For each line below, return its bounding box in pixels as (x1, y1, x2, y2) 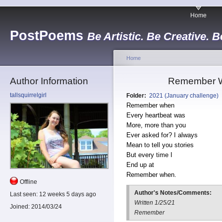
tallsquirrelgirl (10, 92, 47, 99)
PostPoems (10, 28, 83, 43)
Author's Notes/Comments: (134, 189, 213, 197)
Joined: (10, 203, 30, 211)
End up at (126, 161, 154, 169)
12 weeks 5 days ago (38, 191, 96, 198)
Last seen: (10, 191, 38, 198)
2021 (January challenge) (149, 92, 219, 100)
